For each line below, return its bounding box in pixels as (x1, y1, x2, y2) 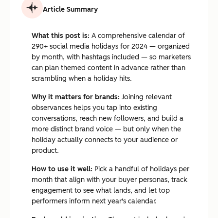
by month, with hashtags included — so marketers (32, 53, 191, 61)
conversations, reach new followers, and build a (32, 114, 183, 123)
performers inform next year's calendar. (32, 197, 157, 205)
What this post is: (32, 32, 90, 40)
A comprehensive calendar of (90, 32, 185, 40)
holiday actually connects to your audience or (32, 136, 178, 144)
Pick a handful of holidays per (92, 165, 189, 173)
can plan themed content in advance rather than (32, 64, 185, 72)
